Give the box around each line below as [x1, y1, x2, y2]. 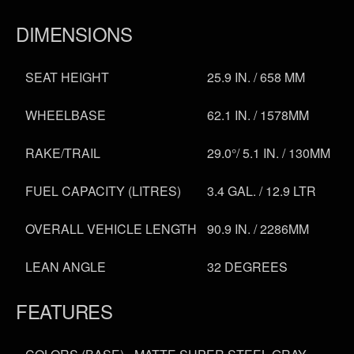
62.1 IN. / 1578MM [207, 106, 309, 125]
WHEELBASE [25, 106, 106, 125]
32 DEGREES [207, 258, 288, 277]
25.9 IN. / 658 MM [207, 68, 305, 87]
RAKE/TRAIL [25, 144, 100, 163]
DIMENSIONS [16, 20, 133, 48]
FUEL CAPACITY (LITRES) [25, 182, 181, 201]
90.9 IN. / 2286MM [207, 220, 309, 239]
